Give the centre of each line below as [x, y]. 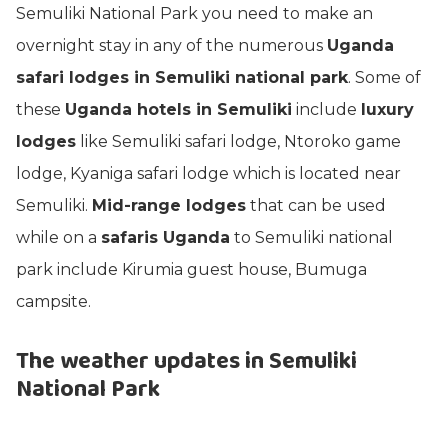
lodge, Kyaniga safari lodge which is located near [208, 173]
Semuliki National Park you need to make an [194, 13]
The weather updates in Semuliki [186, 361]
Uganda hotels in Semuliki [178, 109]
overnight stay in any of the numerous [171, 45]
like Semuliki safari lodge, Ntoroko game [238, 141]
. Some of [384, 77]
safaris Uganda [165, 237]
